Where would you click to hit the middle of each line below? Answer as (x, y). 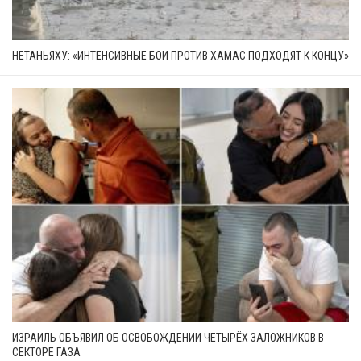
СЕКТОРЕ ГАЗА (46, 352)
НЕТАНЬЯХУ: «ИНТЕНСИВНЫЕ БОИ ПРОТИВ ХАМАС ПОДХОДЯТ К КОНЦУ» (180, 55)
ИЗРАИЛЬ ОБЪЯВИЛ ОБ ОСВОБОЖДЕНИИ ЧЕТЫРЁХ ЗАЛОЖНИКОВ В (168, 337)
